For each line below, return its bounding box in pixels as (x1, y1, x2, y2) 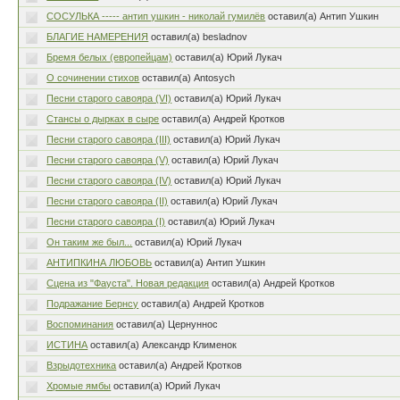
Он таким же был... (46, 237, 133, 247)
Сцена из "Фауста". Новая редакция (46, 278, 210, 288)
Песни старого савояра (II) (46, 196, 169, 206)
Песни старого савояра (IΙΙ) (46, 134, 171, 145)
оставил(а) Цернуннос (116, 319, 219, 329)
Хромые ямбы (46, 380, 112, 391)
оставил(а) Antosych (142, 72, 236, 83)
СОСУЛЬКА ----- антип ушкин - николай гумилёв (46, 11, 266, 21)
